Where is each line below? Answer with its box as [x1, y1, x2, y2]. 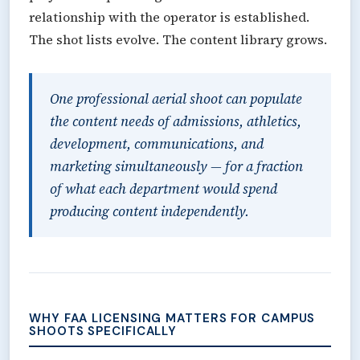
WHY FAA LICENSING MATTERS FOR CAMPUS [29, 309, 316, 326]
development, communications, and [50, 133, 264, 153]
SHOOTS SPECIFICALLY [29, 322, 178, 339]
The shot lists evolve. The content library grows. [29, 30, 327, 48]
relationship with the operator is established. [29, 7, 309, 26]
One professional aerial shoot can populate [50, 88, 302, 108]
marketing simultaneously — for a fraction [50, 156, 303, 176]
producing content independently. [50, 201, 249, 221]
